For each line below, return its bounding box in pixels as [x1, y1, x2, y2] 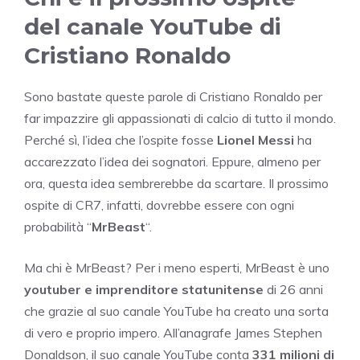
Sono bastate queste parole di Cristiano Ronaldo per [24, 88, 322, 104]
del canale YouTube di [24, 12, 281, 40]
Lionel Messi [214, 131, 294, 148]
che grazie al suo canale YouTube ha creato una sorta [24, 302, 329, 319]
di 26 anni [264, 280, 323, 297]
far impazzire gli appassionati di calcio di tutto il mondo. [24, 109, 336, 126]
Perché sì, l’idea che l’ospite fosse [24, 131, 214, 148]
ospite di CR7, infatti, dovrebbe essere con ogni [24, 196, 294, 213]
